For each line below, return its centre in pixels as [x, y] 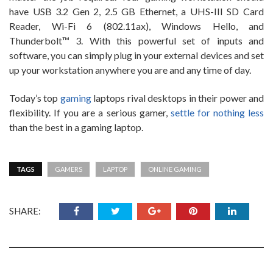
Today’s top [35, 98]
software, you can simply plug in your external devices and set [136, 55]
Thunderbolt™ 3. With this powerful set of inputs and [136, 41]
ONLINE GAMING [175, 169]
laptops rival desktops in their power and [178, 98]
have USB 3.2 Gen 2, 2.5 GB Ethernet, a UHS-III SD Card [136, 12]
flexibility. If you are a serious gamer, [90, 113]
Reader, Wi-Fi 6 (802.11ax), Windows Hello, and [136, 26]
